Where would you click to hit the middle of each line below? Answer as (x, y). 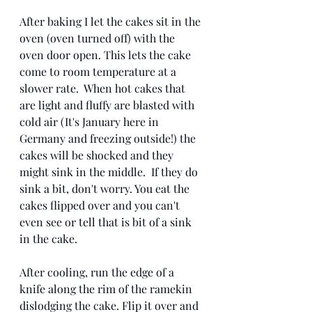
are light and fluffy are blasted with (108, 104)
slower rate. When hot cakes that (104, 88)
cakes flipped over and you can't (101, 205)
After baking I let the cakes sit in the (111, 21)
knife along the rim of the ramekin (107, 288)
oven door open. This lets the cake (107, 54)
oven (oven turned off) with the (99, 38)
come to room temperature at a (99, 71)
